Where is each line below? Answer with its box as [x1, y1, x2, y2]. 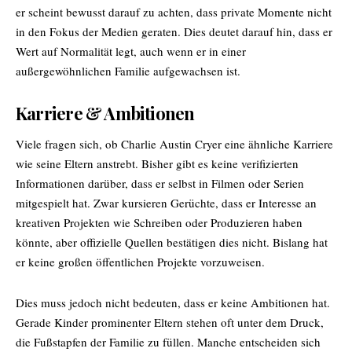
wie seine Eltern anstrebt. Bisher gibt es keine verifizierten [16, 155, 299, 171]
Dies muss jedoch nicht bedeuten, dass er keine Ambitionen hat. [16, 294, 330, 310]
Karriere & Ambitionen [16, 101, 195, 125]
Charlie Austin [121, 135, 192, 152]
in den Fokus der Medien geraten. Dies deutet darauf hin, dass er [16, 23, 332, 39]
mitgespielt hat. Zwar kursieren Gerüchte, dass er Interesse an [16, 194, 317, 211]
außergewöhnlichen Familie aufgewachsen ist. [16, 62, 240, 79]
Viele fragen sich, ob [16, 135, 121, 152]
